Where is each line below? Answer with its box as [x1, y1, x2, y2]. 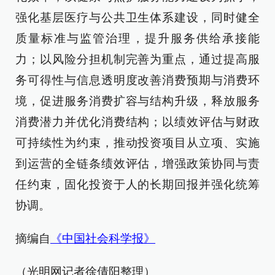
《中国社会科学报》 [50, 232, 155, 246]
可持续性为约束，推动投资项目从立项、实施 [15, 136, 260, 150]
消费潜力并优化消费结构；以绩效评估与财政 [15, 115, 260, 129]
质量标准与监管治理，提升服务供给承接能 [15, 32, 260, 45]
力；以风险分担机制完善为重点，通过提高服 [15, 53, 260, 66]
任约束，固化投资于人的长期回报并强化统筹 [15, 178, 260, 192]
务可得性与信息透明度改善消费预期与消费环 [15, 74, 260, 87]
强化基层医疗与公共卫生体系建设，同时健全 [15, 11, 260, 25]
